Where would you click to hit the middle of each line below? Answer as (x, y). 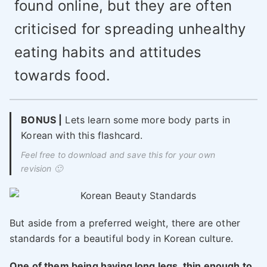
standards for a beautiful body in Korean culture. (121, 239)
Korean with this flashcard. (82, 135)
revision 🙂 (42, 168)
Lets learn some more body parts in (146, 119)
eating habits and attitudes (108, 52)
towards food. (63, 75)
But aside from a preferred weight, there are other (125, 223)
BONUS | (42, 119)
